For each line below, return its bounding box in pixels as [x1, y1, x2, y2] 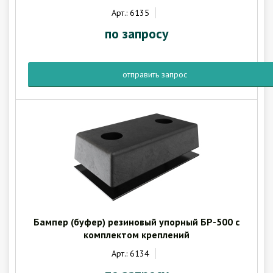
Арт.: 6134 [111, 248, 149, 259]
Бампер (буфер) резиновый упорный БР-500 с [34, 216, 239, 228]
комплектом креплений [83, 229, 190, 241]
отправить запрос [122, 69, 187, 80]
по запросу [104, 25, 169, 42]
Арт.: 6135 [111, 7, 149, 18]
